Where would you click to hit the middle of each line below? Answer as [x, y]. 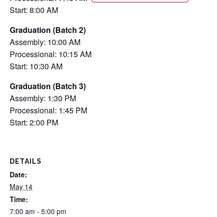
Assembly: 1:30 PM [43, 98]
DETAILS [26, 162]
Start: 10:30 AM [36, 66]
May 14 [21, 187]
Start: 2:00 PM [34, 123]
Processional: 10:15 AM [51, 54]
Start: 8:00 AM [34, 10]
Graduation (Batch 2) [48, 30]
